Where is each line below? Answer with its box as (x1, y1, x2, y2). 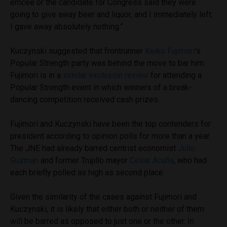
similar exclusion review (63, 70, 148, 80)
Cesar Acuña (130, 155, 174, 165)
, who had (174, 155, 207, 165)
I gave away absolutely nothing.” (10, 21, 123, 31)
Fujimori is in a (10, 70, 63, 80)
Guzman (10, 155, 39, 165)
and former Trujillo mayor (39, 155, 130, 165)
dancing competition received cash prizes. (10, 94, 160, 104)
